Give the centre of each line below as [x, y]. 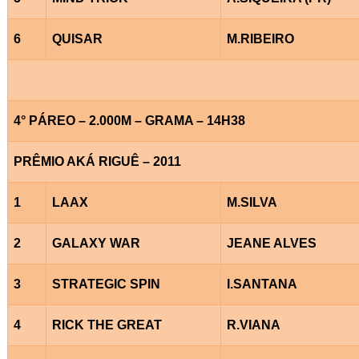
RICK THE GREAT [107, 325]
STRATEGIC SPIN [106, 284]
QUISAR [77, 38]
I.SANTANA [262, 284]
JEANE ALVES [271, 243]
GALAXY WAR [96, 243]
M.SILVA [252, 202]
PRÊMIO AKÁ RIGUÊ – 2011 [97, 161]
